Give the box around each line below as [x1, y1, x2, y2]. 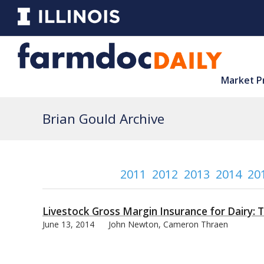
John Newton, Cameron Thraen [108, 218, 228, 230]
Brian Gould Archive [42, 110, 164, 128]
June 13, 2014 [42, 218, 94, 230]
